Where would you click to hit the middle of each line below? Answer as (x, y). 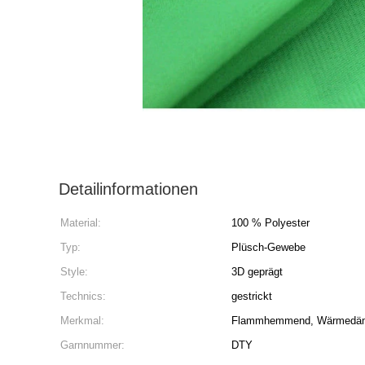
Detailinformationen (128, 189)
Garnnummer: (92, 345)
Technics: (83, 296)
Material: (81, 223)
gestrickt (252, 296)
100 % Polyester (270, 223)
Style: (74, 272)
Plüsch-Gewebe (268, 247)
